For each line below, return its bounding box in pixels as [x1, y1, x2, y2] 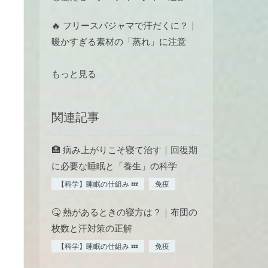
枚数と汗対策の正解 [51, 222, 132, 234]
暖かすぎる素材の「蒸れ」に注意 [51, 36, 186, 48]
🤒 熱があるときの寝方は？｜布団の [51, 206, 197, 218]
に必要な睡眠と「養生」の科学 [51, 160, 177, 172]
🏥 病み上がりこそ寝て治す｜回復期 [51, 144, 197, 156]
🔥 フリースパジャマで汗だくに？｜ [51, 20, 197, 32]
